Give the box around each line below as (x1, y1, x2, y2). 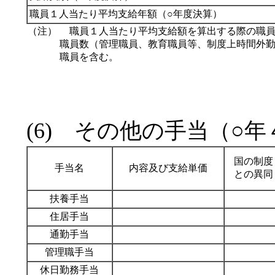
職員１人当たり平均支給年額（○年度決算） (29, 9, 222, 20)
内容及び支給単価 (128, 163, 207, 174)
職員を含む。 (59, 52, 118, 63)
